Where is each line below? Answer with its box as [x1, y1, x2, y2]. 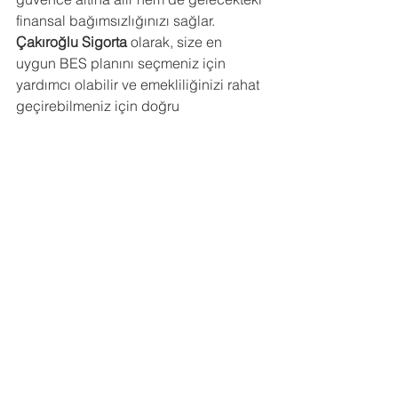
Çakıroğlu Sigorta [16, 33, 127, 51]
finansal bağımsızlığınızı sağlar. [16, 12, 219, 29]
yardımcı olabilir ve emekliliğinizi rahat [16, 76, 263, 93]
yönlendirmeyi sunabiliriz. [16, 118, 179, 136]
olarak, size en [127, 33, 226, 51]
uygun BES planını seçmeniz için [16, 54, 229, 72]
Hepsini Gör [217, 260, 284, 276]
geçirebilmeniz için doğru [16, 97, 183, 115]
